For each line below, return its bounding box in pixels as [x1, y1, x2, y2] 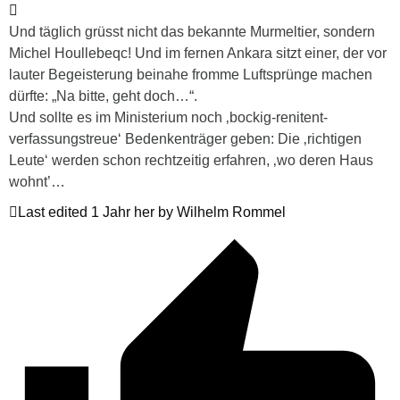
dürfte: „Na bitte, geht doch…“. [9, 87, 197, 104]
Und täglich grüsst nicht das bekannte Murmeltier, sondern [9, 23, 375, 39]
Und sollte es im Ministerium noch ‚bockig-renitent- [9, 109, 328, 125]
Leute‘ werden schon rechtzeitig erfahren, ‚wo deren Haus [9, 152, 373, 168]
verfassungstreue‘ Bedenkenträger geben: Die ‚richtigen [9, 130, 362, 146]
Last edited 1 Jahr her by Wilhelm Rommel [18, 204, 286, 220]
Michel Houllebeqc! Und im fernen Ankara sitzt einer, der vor [9, 45, 387, 61]
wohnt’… [9, 173, 65, 189]
